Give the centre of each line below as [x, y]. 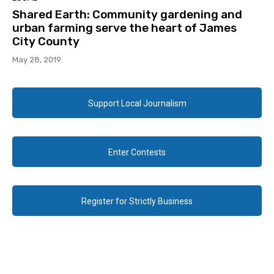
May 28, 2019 [37, 60]
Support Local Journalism [137, 104]
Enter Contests [137, 153]
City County [46, 42]
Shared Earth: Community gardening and [127, 15]
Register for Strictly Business [137, 202]
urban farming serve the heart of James [124, 28]
